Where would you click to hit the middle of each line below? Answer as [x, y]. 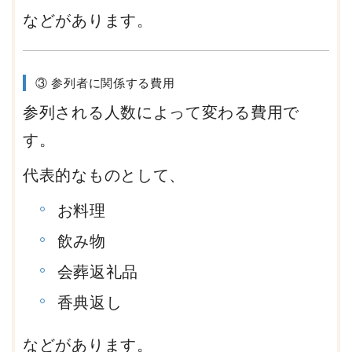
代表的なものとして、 [104, 175]
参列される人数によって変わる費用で [161, 112]
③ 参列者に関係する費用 [105, 82]
